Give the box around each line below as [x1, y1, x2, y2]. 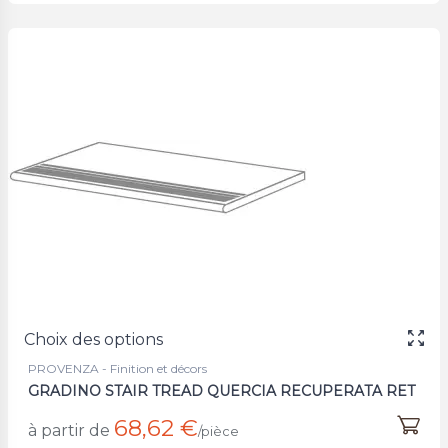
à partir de [28, 420, 110, 440]
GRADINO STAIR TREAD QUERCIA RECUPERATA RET [28, 381, 415, 400]
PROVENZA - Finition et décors [28, 360, 207, 376]
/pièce [198, 423, 239, 439]
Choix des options [24, 329, 163, 349]
